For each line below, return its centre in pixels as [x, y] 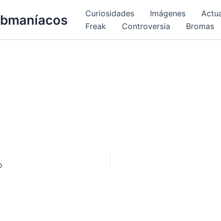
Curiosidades [110, 13]
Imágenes [168, 13]
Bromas [200, 26]
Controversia [146, 26]
